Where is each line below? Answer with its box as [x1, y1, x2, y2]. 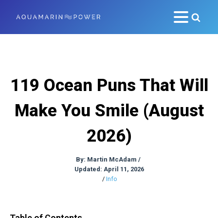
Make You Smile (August [14, 101, 204, 121]
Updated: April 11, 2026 [74, 165, 144, 173]
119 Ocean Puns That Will [10, 75, 208, 95]
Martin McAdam [87, 156, 137, 163]
